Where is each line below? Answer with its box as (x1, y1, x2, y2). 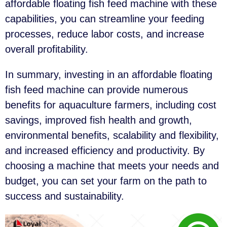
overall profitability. (5, 44, 88, 55)
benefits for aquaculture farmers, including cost (5, 99, 216, 111)
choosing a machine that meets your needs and (5, 160, 219, 172)
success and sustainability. (5, 191, 124, 202)
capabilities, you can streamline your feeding (5, 13, 204, 25)
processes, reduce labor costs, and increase (5, 28, 204, 40)
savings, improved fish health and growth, (5, 115, 192, 126)
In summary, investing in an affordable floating (5, 69, 212, 81)
